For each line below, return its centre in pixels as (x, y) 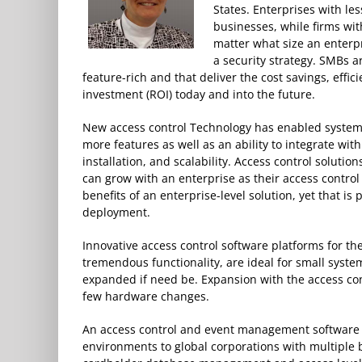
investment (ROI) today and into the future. (199, 94)
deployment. (116, 212)
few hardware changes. (146, 296)
